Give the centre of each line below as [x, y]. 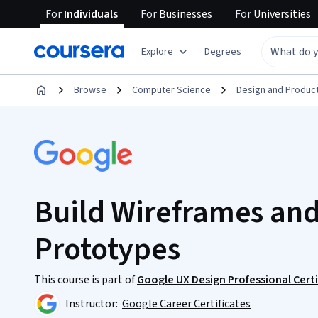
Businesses [185, 14]
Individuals [90, 14]
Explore [157, 51]
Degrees [223, 51]
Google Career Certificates [186, 304]
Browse [90, 90]
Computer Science [171, 90]
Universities [281, 14]
